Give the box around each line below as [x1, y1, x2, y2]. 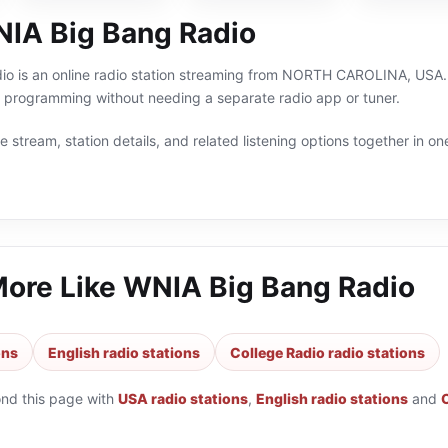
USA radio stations [118, 390, 248, 407]
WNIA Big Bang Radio [123, 270, 415, 304]
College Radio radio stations [230, 343, 425, 361]
